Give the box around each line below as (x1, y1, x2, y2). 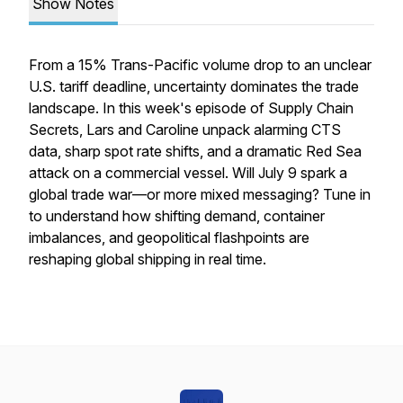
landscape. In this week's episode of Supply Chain (29, 99, 354, 117)
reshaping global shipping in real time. (29, 250, 270, 268)
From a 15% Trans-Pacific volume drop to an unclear (29, 56, 372, 74)
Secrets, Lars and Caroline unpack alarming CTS (29, 121, 341, 139)
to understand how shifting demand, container (29, 207, 325, 225)
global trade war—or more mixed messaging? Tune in (29, 185, 371, 203)
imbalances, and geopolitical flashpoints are (29, 228, 309, 246)
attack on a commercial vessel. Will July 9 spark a (29, 164, 347, 182)
